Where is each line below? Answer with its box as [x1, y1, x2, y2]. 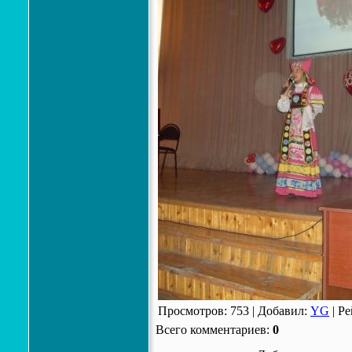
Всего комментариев [156, 323, 266, 336]
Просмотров [158, 304, 224, 317]
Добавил [258, 304, 304, 317]
